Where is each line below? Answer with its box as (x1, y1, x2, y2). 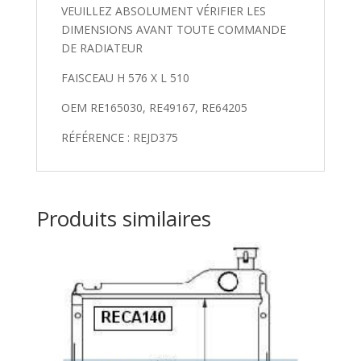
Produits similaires (35, 204, 211, 234)
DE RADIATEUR (60, 40, 143, 56)
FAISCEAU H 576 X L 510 (60, 70, 189, 86)
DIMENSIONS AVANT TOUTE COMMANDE (60, 22, 286, 38)
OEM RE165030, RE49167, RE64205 (60, 100, 247, 116)
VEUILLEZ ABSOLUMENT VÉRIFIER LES (60, 3, 266, 19)
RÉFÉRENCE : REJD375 (60, 130, 178, 146)
